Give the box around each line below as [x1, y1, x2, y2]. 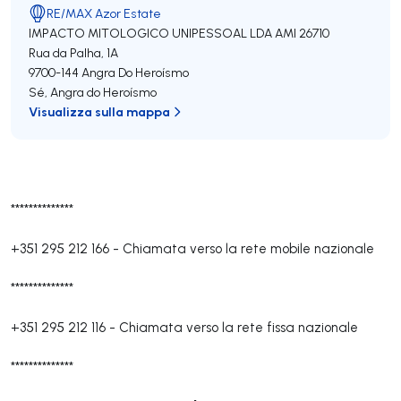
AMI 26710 [275, 25, 329, 41]
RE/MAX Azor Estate [47, 5, 161, 21]
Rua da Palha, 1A [29, 45, 118, 61]
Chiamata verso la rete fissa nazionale [119, 319, 358, 336]
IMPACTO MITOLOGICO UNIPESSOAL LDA [29, 25, 272, 41]
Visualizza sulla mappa [29, 103, 170, 120]
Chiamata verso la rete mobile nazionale [123, 240, 374, 257]
